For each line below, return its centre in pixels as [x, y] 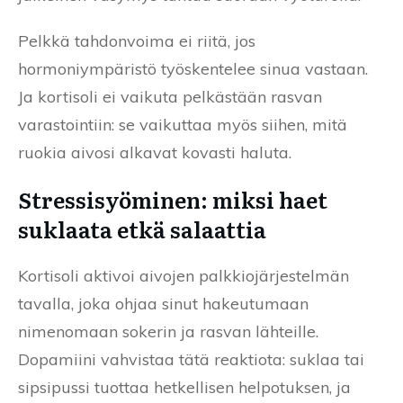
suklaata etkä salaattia [142, 228]
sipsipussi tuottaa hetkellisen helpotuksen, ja [184, 387]
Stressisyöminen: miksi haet [173, 199]
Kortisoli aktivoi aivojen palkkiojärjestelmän [184, 275]
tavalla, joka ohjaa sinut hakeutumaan [163, 303]
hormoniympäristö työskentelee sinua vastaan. [193, 68]
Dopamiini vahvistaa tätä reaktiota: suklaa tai [191, 359]
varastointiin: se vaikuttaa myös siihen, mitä [183, 124]
